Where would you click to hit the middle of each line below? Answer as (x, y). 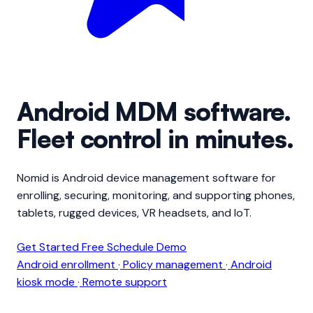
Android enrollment (67, 265)
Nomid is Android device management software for (146, 178)
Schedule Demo (147, 247)
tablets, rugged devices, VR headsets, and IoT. (134, 213)
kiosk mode (47, 282)
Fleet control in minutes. (155, 139)
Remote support (123, 282)
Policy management (173, 265)
